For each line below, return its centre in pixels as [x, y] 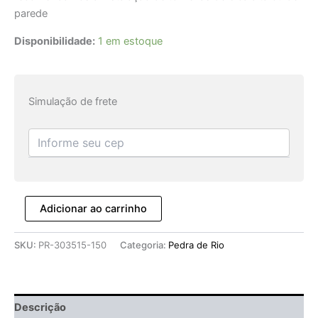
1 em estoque [130, 41]
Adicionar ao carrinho [93, 209]
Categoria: [144, 245]
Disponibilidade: [55, 41]
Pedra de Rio [196, 245]
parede [31, 14]
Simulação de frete [73, 102]
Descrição [40, 308]
